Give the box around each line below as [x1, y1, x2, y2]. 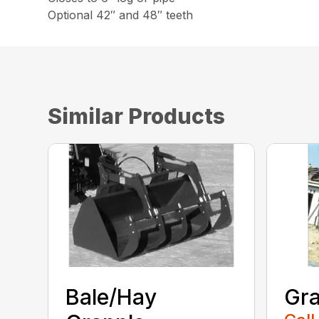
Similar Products [48, 103, 226, 130]
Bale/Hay [66, 283, 157, 310]
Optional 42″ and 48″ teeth [48, 8, 194, 23]
